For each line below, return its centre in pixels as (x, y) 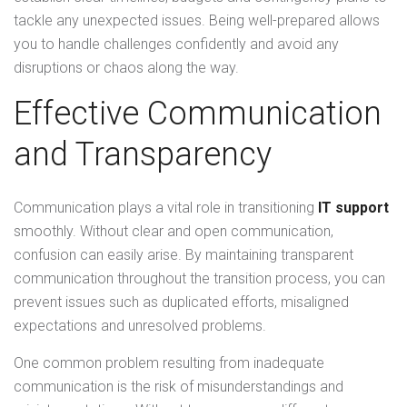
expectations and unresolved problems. (140, 326)
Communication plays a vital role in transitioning (166, 208)
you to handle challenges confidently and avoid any (176, 45)
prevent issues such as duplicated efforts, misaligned (181, 303)
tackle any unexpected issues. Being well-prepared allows (197, 21)
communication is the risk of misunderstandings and (179, 387)
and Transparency (143, 155)
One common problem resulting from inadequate (169, 363)
